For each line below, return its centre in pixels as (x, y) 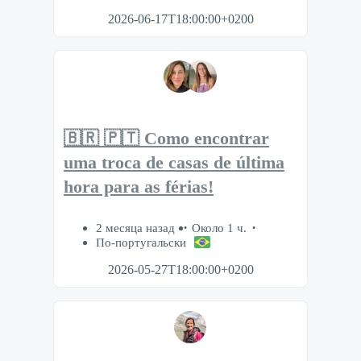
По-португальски (141, 243)
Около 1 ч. (219, 228)
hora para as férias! (139, 187)
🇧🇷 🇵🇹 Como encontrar (166, 139)
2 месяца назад (137, 228)
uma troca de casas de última (174, 163)
